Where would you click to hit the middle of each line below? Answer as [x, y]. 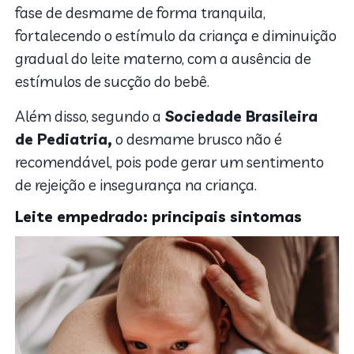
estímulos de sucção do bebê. [113, 81]
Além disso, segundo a [88, 116]
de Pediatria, [64, 139]
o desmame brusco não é [198, 139]
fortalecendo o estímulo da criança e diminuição [176, 35]
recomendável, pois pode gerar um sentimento [170, 162]
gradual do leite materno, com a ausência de [164, 58]
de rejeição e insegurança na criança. [138, 185]
